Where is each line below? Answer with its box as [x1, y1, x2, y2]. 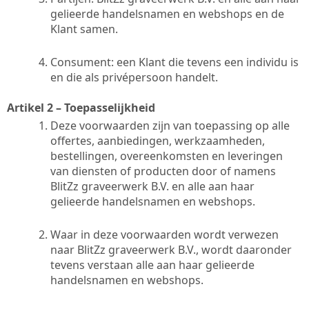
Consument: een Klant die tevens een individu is [50, 54, 299, 70]
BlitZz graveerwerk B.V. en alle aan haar [50, 178, 255, 194]
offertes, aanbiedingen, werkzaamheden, [50, 132, 265, 148]
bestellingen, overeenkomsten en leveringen [50, 148, 283, 163]
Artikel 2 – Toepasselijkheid [7, 99, 155, 115]
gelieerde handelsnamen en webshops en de [50, 6, 284, 21]
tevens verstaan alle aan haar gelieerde [50, 257, 255, 272]
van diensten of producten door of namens [50, 163, 276, 179]
